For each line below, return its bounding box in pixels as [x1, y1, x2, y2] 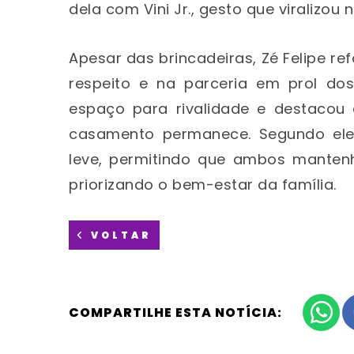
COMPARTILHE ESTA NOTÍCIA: [69, 303, 282, 322]
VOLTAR [86, 228, 152, 242]
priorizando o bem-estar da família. [69, 174, 337, 194]
